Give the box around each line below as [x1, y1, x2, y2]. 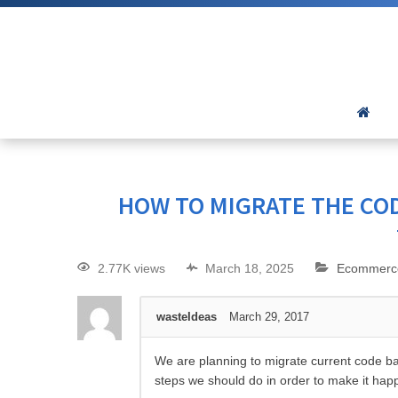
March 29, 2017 [229, 310, 309, 324]
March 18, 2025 [205, 261, 294, 276]
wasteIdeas [156, 310, 217, 324]
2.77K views [98, 261, 165, 276]
